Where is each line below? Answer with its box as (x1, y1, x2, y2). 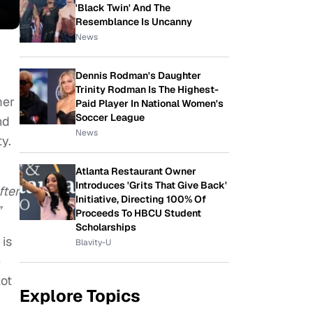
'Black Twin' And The (75, 1, 170, 14)
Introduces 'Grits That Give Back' (75, 179, 227, 191)
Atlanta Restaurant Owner (75, 165, 196, 177)
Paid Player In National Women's (75, 97, 224, 110)
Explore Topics (20, 285, 140, 307)
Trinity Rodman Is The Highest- (75, 83, 219, 96)
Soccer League (75, 111, 145, 124)
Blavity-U (75, 237, 111, 248)
